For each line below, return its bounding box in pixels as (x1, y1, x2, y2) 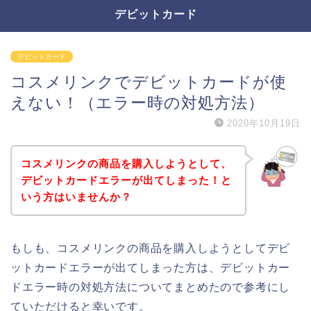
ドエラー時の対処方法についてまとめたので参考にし (10, 280, 291, 293)
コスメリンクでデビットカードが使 (10, 73, 287, 91)
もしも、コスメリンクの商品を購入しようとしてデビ (10, 242, 291, 254)
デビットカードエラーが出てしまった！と (20, 174, 232, 186)
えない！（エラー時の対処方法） (10, 94, 264, 112)
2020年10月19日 (227, 118, 301, 128)
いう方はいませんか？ (20, 190, 132, 203)
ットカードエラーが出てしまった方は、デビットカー (10, 261, 291, 274)
